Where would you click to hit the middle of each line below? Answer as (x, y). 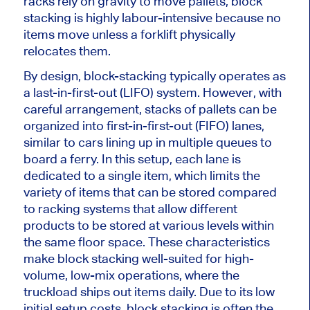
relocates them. (67, 51)
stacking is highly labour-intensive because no (152, 17)
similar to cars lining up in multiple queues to (147, 142)
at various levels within (210, 225)
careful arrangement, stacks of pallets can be (150, 109)
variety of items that (80, 192)
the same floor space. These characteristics (146, 241)
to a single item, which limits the (170, 175)
